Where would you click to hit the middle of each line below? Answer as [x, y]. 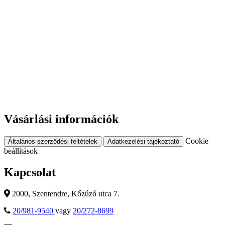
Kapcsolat [30, 172]
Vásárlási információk [61, 119]
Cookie [197, 141]
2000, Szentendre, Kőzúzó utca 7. [66, 193]
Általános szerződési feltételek [53, 142]
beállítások [21, 151]
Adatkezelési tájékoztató [143, 142]
